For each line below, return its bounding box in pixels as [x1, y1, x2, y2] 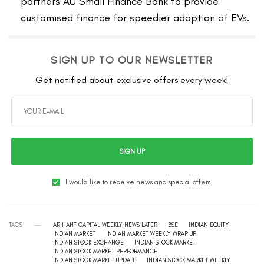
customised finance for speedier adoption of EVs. [21, 11, 249, 25]
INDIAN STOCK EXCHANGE [53, 239, 124, 247]
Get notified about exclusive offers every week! [35, 74, 229, 86]
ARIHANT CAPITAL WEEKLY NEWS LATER [53, 221, 157, 229]
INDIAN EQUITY [189, 221, 229, 229]
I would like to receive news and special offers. [65, 178, 212, 187]
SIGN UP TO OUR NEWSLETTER [51, 54, 213, 67]
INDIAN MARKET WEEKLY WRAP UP [106, 230, 196, 238]
